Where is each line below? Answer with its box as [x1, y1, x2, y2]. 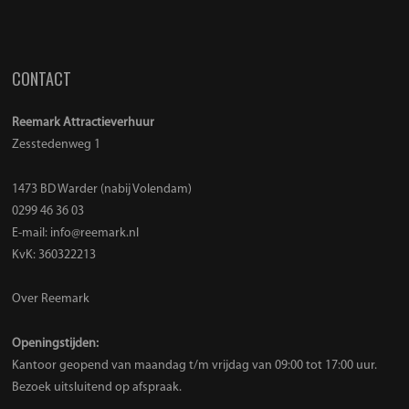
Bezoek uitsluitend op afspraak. [12, 380, 183, 394]
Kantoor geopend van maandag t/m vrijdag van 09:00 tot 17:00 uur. [12, 358, 378, 372]
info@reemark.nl [50, 225, 140, 240]
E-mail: [12, 225, 51, 240]
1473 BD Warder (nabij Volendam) [12, 182, 193, 196]
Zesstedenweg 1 [12, 138, 101, 152]
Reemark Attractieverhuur [12, 116, 155, 131]
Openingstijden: [12, 336, 100, 351]
